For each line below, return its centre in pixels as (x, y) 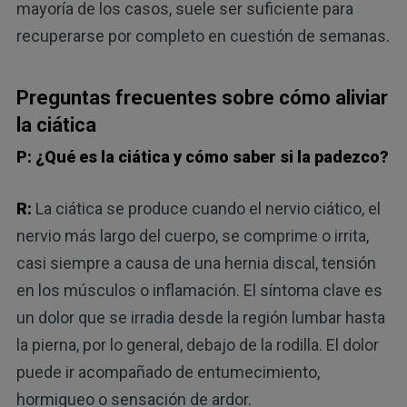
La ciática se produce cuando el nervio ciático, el (208, 208)
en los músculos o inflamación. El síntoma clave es (199, 290)
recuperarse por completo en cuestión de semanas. (203, 36)
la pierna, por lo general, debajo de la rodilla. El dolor (197, 344)
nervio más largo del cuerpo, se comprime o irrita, (192, 235)
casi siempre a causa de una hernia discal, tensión (196, 263)
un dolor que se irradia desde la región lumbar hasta (200, 317)
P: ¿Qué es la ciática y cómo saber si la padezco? (202, 156)
